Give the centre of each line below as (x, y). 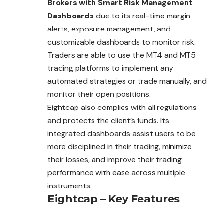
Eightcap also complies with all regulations (122, 108)
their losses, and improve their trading (115, 160)
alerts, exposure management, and (109, 29)
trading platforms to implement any (110, 68)
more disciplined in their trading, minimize (120, 147)
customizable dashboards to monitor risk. (122, 42)
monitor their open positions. (99, 94)
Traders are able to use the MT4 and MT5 (122, 55)
